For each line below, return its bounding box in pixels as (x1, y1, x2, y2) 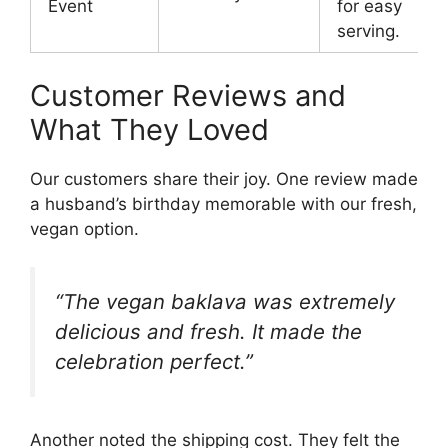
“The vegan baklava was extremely (55, 289, 395, 315)
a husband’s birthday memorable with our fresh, (30, 193, 417, 214)
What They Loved (30, 111, 269, 147)
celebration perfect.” (55, 349, 253, 375)
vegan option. (30, 218, 139, 239)
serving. (337, 21, 400, 42)
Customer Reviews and (30, 77, 346, 113)
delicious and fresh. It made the (55, 319, 362, 345)
